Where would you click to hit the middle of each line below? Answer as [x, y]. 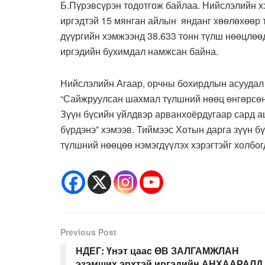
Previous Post [88, 232]
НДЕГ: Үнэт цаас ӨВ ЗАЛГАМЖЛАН [157, 250]
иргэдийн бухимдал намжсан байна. [139, 51]
